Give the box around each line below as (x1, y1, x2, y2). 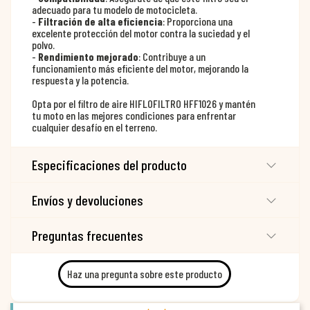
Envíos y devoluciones (32, 191, 143, 208)
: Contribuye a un (138, 49, 206, 63)
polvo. (32, 37, 55, 51)
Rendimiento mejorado (38, 49, 138, 63)
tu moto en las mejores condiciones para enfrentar (32, 108, 236, 122)
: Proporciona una (163, 14, 232, 28)
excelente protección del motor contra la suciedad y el (32, 26, 250, 39)
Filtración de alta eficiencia (38, 14, 163, 28)
